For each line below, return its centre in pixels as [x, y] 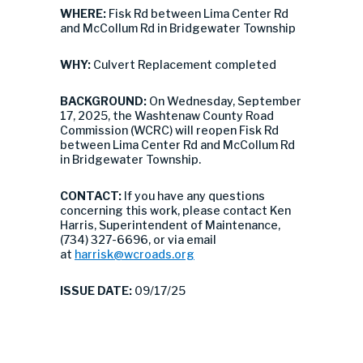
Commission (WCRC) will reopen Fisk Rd [169, 130]
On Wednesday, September [225, 101]
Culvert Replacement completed [184, 64]
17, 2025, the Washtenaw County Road [167, 115]
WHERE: [84, 13]
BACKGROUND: [105, 101]
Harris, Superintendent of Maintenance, [170, 225]
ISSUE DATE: [96, 290]
